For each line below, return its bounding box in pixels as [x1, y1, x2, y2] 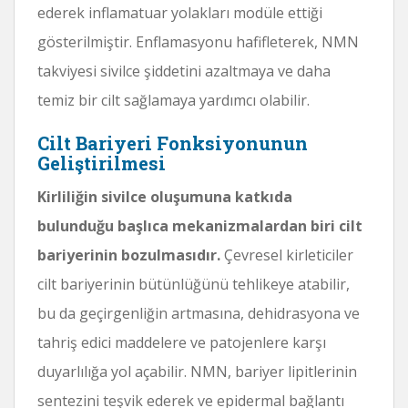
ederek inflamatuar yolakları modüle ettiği [37, 2, 322, 23]
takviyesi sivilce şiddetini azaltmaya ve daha [37, 60, 331, 81]
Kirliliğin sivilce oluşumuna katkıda [37, 186, 292, 207]
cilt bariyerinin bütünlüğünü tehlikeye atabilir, [37, 273, 350, 294]
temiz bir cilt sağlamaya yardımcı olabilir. [37, 89, 310, 110]
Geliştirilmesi [37, 150, 166, 175]
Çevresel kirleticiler [220, 244, 353, 265]
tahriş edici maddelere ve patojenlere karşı [37, 331, 326, 352]
